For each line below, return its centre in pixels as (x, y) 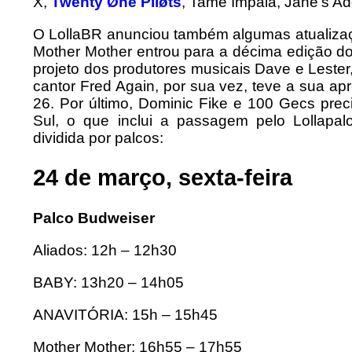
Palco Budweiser (94, 218)
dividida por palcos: (98, 137)
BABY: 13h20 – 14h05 (108, 282)
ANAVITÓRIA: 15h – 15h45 (125, 314)
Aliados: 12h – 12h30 (105, 250)
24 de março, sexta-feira (163, 178)
